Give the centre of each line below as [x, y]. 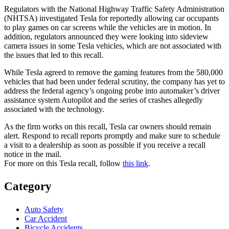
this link [135, 163]
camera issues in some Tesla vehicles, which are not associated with [113, 45]
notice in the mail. [33, 154]
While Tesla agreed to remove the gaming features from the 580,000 [113, 72]
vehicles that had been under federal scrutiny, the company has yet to [114, 81]
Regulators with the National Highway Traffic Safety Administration [114, 9]
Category [28, 186]
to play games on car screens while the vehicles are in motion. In [108, 27]
